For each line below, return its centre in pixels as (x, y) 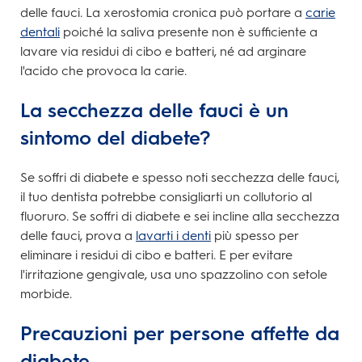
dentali (40, 32)
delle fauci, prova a (78, 236)
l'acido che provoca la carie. (103, 71)
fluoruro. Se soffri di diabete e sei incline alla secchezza (180, 217)
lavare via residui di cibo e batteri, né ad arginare (163, 52)
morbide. (46, 294)
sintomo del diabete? (116, 138)
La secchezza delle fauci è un (154, 111)
